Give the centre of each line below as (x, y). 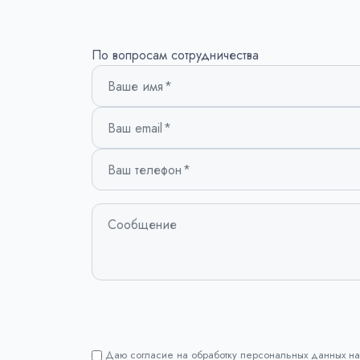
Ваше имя (135, 86)
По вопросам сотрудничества (175, 55)
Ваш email (135, 128)
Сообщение (142, 224)
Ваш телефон (145, 170)
